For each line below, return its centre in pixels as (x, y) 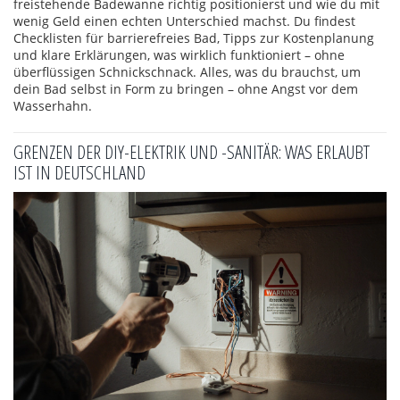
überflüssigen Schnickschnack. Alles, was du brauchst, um (187, 72)
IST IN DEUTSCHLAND (79, 172)
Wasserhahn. (53, 106)
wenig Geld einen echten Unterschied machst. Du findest (184, 21)
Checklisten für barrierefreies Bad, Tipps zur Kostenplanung (194, 38)
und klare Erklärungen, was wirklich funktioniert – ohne (179, 55)
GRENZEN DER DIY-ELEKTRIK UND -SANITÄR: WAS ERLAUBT (192, 152)
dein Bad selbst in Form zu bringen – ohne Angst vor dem (186, 89)
